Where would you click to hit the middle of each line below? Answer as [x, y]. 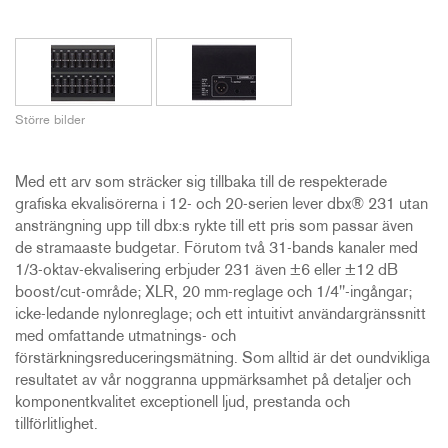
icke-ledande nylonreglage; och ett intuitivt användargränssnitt [220, 314]
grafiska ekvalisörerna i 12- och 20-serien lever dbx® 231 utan [221, 204]
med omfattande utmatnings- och [125, 336]
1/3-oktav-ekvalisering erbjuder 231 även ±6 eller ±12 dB [206, 270]
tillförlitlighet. [56, 424]
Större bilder [50, 120]
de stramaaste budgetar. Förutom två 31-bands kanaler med [216, 248]
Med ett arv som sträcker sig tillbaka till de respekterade [201, 182]
